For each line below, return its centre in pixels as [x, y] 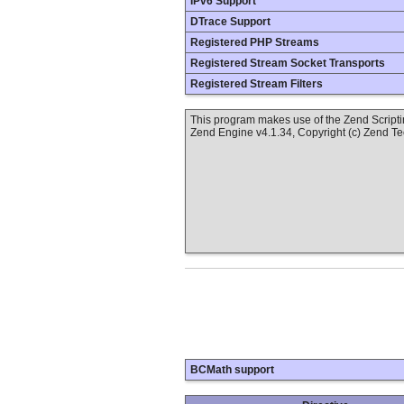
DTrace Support [230, 22]
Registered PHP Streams [255, 42]
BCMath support [232, 370]
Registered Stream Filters [257, 84]
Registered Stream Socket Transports [288, 63]
